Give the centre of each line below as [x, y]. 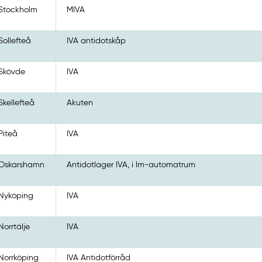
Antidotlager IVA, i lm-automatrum [131, 165]
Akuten [80, 103]
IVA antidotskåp [96, 41]
